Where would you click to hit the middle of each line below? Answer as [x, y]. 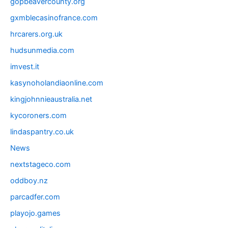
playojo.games [35, 213]
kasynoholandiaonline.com [57, 83]
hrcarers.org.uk [36, 34]
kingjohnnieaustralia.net [51, 99]
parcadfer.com [35, 197]
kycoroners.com [38, 115]
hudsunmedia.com [42, 51]
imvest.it [25, 67]
